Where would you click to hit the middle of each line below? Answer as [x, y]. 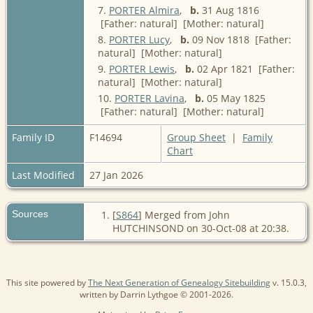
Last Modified [43, 175]
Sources [31, 213]
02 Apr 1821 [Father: [245, 68]
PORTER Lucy [139, 39]
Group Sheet [196, 137]
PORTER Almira [144, 10]
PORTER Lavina [150, 98]
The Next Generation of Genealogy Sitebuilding [179, 282]
